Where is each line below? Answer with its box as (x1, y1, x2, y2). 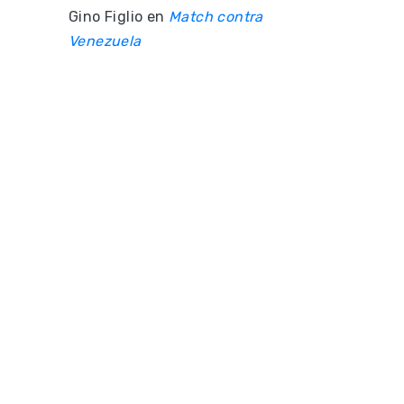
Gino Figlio (69, 8, 143, 25)
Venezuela (69, 32, 142, 50)
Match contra (169, 8, 263, 25)
